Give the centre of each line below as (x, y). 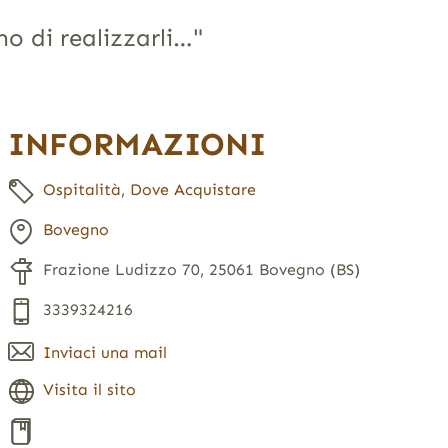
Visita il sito (89, 390)
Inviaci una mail (104, 353)
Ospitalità (81, 190)
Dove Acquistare (192, 190)
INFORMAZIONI (136, 144)
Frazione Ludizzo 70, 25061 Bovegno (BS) (201, 270)
